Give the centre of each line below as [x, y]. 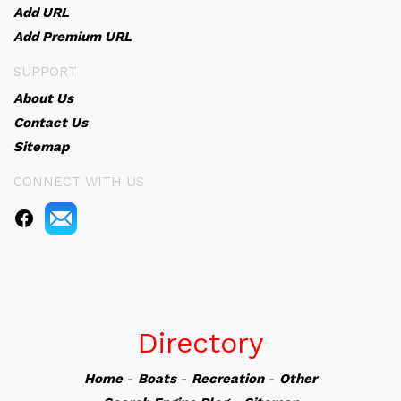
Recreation [228, 379]
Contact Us [51, 123]
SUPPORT [45, 72]
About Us [43, 98]
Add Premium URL [73, 37]
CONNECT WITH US [79, 182]
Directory [200, 343]
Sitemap [41, 147]
